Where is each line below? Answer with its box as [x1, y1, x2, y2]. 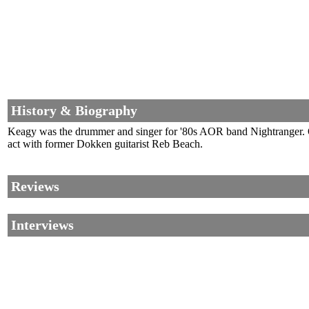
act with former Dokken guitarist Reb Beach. [8, 138, 203, 150]
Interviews [11, 217, 74, 233]
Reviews [11, 179, 59, 195]
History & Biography [11, 103, 137, 119]
